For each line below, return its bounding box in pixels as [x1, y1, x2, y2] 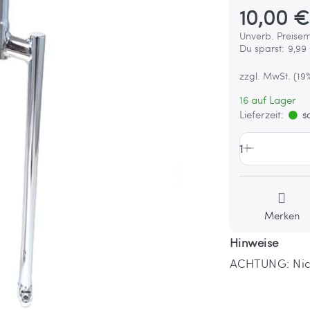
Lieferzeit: [239, 107, 284, 121]
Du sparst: [239, 41, 285, 55]
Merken [264, 208, 300, 222]
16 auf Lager [239, 92, 297, 107]
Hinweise [230, 234, 279, 250]
